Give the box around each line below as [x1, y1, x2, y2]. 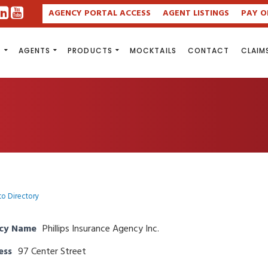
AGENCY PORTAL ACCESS [48, 7, 151, 20]
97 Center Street [18, 244, 86, 260]
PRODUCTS [68, 45, 112, 56]
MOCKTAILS [129, 45, 176, 56]
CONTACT [187, 45, 230, 56]
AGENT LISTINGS [162, 7, 229, 20]
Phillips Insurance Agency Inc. [42, 221, 159, 237]
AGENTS [18, 45, 51, 56]
